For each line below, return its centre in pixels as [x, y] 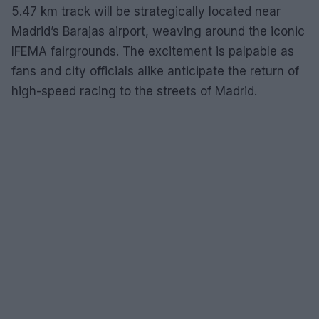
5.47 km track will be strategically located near [146, 11]
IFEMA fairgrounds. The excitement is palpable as [153, 51]
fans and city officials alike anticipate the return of [155, 71]
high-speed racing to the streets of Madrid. [134, 91]
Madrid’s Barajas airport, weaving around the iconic [158, 31]
